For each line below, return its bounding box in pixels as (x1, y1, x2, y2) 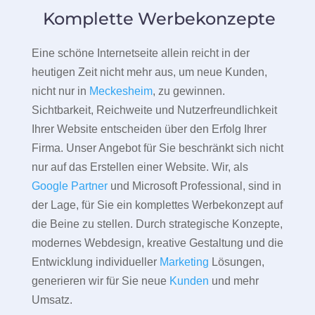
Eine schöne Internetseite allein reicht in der (31, 47, 250, 60)
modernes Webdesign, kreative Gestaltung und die (31, 237, 283, 250)
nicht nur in (31, 85, 89, 98)
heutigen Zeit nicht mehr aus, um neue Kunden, (31, 66, 267, 79)
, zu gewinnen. (152, 85, 225, 98)
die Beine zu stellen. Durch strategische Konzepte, (31, 218, 283, 231)
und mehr (208, 275, 259, 288)
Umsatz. (31, 294, 72, 307)
